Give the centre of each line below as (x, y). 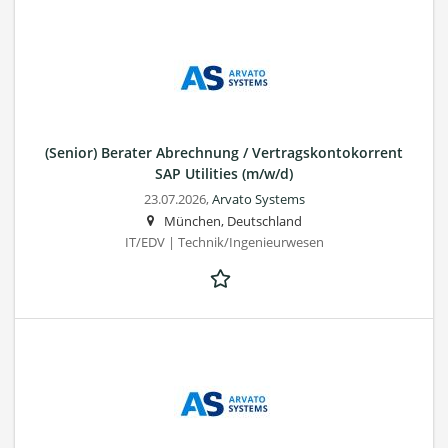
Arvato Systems (258, 199)
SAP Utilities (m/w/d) (224, 173)
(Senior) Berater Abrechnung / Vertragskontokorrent (224, 152)
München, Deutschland (232, 221)
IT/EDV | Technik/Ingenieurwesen (224, 242)
